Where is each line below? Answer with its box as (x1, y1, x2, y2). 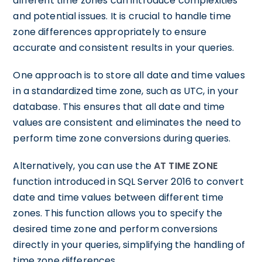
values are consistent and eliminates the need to (13, 116, 242, 129)
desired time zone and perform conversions (13, 222, 218, 236)
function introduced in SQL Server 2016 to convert (13, 175, 244, 188)
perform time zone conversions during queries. (13, 132, 231, 145)
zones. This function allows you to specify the (13, 206, 223, 220)
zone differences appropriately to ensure (13, 25, 207, 39)
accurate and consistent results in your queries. (13, 41, 235, 54)
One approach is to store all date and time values (13, 68, 245, 82)
